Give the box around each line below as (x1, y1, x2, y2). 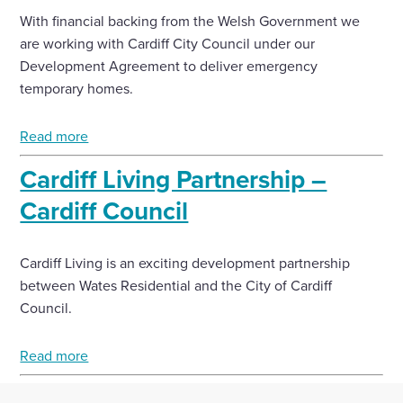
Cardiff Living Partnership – (20, 161, 327, 197)
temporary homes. (20, 78, 134, 98)
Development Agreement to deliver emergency (20, 56, 318, 76)
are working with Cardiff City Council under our (20, 33, 316, 53)
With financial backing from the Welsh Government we (20, 11, 361, 31)
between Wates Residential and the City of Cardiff (20, 275, 333, 295)
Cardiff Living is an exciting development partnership (20, 253, 351, 273)
